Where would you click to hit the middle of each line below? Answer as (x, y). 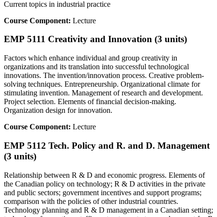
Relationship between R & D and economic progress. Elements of (104, 175)
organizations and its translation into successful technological (96, 67)
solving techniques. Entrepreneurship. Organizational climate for (102, 84)
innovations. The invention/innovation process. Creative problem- (104, 76)
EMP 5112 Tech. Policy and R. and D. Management (107, 145)
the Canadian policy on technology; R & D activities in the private (105, 184)
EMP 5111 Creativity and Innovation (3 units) (95, 39)
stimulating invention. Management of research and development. (103, 93)
